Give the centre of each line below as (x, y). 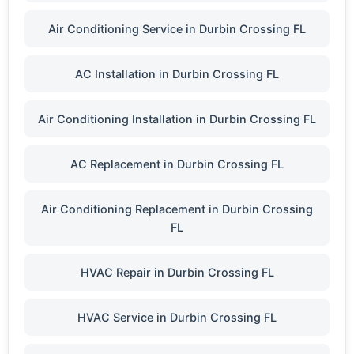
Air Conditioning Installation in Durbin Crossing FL (177, 119)
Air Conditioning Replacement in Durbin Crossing (177, 209)
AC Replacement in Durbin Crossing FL (177, 164)
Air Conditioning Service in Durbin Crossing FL (177, 29)
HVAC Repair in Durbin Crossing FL (177, 272)
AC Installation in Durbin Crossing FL (177, 74)
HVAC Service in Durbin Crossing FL (177, 317)
